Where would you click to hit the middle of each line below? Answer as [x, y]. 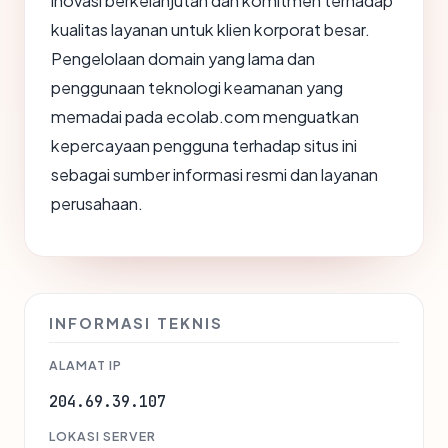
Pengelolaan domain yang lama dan [183, 59]
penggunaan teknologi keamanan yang [197, 88]
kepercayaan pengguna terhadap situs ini [204, 146]
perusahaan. [97, 204]
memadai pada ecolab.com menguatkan [205, 117]
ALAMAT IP [85, 365]
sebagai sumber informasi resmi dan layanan [214, 175]
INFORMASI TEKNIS [136, 323]
